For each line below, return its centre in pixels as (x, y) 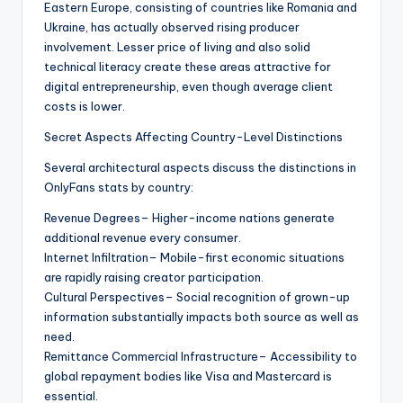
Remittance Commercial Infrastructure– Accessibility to (201, 357)
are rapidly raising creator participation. (154, 278)
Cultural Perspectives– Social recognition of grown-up (197, 297)
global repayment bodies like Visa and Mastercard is (188, 376)
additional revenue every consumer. (143, 238)
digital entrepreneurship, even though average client (188, 87)
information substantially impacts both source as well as (201, 317)
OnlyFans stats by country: (119, 188)
